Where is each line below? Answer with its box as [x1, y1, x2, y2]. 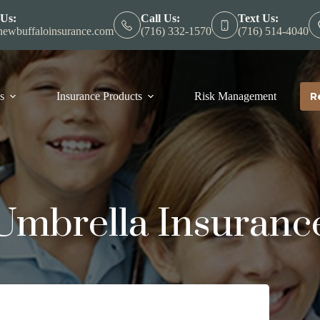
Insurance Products [56, 90, 143, 102]
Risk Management [194, 90, 277, 102]
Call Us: [140, 12, 180, 24]
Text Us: [238, 12, 279, 24]
